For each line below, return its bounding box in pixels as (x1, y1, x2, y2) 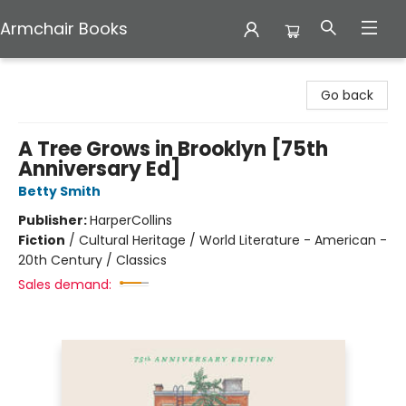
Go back (321, 86, 373, 104)
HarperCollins (90, 211, 172, 229)
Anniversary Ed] (18, 155, 180, 183)
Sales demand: (18, 275, 111, 294)
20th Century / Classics (18, 251, 167, 269)
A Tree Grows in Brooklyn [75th (18, 135, 328, 163)
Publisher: (18, 211, 90, 229)
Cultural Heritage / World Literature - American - (79, 231, 387, 249)
